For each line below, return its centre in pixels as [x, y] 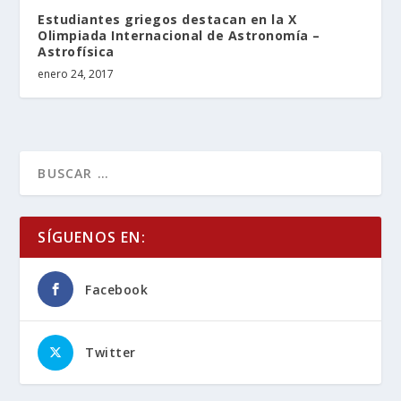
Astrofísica [76, 51]
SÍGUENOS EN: [92, 237]
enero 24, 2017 [76, 73]
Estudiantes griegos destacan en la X [167, 19]
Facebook [117, 289]
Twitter [111, 352]
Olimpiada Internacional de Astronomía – [179, 35]
